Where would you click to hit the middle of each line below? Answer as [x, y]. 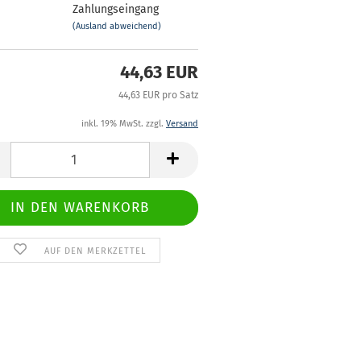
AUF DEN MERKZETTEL [95, 251]
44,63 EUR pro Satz [158, 95]
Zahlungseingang [115, 9]
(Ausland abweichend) [116, 26]
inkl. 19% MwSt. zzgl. [124, 124]
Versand [182, 124]
